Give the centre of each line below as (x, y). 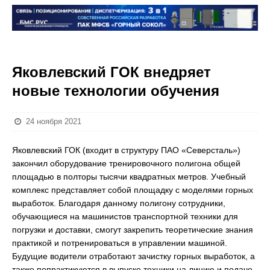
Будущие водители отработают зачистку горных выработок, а (133, 256)
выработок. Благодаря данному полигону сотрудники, (119, 203)
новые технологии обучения (116, 91)
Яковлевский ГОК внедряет (111, 72)
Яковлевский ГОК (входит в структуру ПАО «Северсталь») (126, 150)
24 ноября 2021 (54, 121)
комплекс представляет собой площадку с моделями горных (133, 190)
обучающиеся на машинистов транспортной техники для (125, 216)
